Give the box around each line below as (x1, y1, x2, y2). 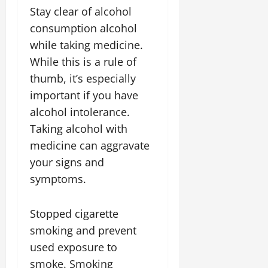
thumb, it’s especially (30, 71, 136, 86)
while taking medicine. (30, 38, 143, 52)
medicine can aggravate (30, 138, 150, 153)
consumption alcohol (30, 21, 137, 35)
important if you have (30, 88, 138, 102)
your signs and (30, 155, 104, 169)
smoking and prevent (30, 223, 136, 237)
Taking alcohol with (30, 121, 127, 136)
